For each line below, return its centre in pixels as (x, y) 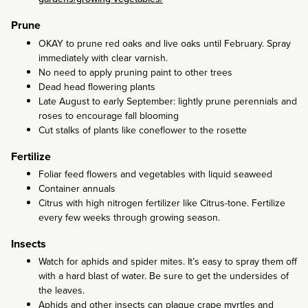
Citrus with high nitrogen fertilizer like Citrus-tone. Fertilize (162, 203)
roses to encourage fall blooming (109, 115)
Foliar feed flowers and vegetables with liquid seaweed (155, 174)
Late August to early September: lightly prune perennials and (168, 101)
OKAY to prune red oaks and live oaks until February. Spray (165, 43)
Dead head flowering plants (97, 87)
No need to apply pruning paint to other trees (135, 72)
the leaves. (62, 290)
